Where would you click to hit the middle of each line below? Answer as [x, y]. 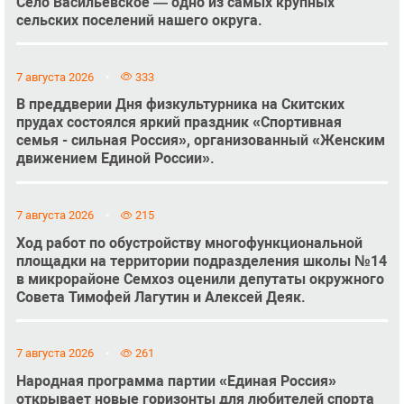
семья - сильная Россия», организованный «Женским [200, 141]
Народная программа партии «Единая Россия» [176, 381]
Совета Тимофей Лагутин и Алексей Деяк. [161, 297]
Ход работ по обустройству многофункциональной [189, 243]
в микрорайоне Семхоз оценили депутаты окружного [200, 279]
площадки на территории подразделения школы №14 [201, 261]
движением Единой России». [115, 159]
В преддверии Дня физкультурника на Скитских [180, 105]
